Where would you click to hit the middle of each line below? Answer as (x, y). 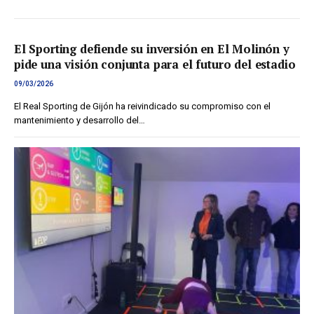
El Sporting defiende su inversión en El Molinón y (152, 49)
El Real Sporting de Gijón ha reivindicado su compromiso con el (142, 107)
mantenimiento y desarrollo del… (80, 121)
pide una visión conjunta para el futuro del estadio (155, 65)
